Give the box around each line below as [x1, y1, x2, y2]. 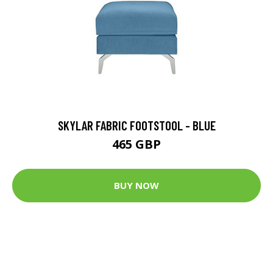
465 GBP [112, 135, 161, 152]
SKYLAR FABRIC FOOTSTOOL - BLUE [57, 117, 216, 133]
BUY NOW [114, 179, 159, 192]
